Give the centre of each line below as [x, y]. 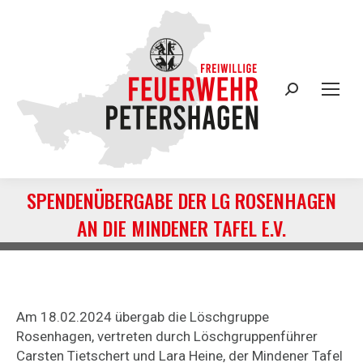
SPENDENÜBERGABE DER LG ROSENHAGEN [181, 200]
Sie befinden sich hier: [248, 251]
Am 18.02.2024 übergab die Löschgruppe [143, 317]
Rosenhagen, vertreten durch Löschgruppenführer [167, 336]
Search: [308, 92]
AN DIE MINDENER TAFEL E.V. [181, 228]
